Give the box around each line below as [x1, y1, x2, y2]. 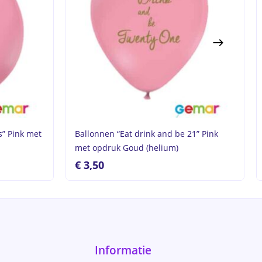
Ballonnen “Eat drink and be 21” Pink [75, 128, 218, 140]
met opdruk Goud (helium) [75, 142, 178, 154]
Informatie [95, 243, 152, 258]
